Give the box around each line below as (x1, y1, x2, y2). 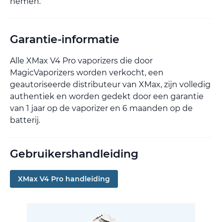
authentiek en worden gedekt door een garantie (10, 91, 204, 101)
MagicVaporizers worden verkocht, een (10, 67, 164, 77)
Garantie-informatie (10, 32, 119, 46)
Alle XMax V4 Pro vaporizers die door (10, 55, 153, 65)
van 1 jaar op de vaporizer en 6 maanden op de (10, 103, 193, 113)
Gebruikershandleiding (10, 147, 138, 161)
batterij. (10, 115, 40, 125)
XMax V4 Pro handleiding (18, 174, 110, 183)
